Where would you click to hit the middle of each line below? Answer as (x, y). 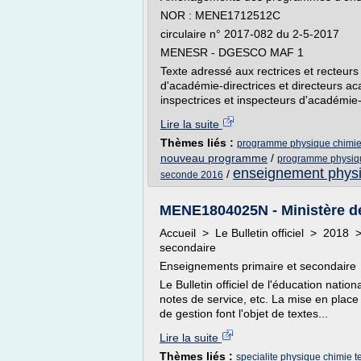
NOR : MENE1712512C (220, 15)
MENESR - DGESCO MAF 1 (232, 52)
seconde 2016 (192, 175)
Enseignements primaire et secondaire (258, 266)
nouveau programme (214, 158)
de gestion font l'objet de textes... (244, 313)
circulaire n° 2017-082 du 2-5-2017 (250, 34)
